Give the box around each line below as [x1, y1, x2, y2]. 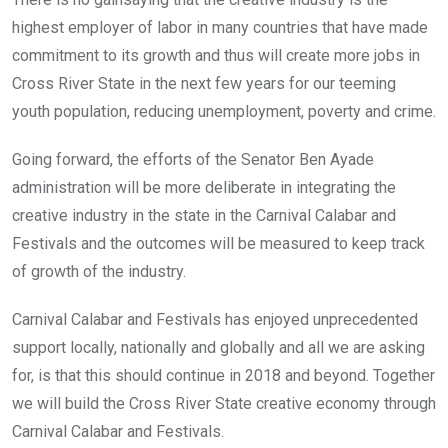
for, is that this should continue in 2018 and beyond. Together [12, 365, 435, 385]
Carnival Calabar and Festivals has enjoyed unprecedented [12, 309, 418, 329]
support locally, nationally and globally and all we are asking [12, 337, 425, 357]
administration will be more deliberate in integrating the [12, 177, 396, 197]
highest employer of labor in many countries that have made [12, 17, 428, 37]
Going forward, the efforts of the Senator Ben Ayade [12, 149, 374, 169]
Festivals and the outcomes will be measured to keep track [12, 233, 425, 253]
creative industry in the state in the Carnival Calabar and [12, 205, 396, 225]
